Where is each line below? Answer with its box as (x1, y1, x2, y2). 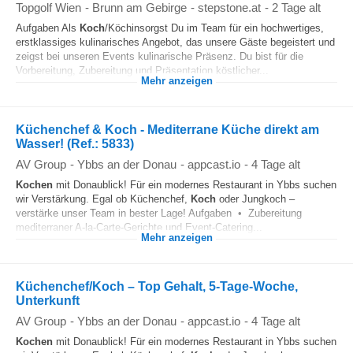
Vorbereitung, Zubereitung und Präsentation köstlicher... (16, 65, 269, 76)
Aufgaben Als (16, 22, 80, 34)
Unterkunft (16, 294, 80, 307)
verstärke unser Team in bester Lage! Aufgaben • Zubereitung (16, 207, 302, 219)
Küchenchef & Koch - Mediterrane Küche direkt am (16, 123, 319, 136)
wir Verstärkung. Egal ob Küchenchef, (16, 193, 191, 205)
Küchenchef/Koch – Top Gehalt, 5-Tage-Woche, (16, 280, 298, 293)
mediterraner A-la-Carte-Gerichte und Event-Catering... (16, 221, 262, 233)
